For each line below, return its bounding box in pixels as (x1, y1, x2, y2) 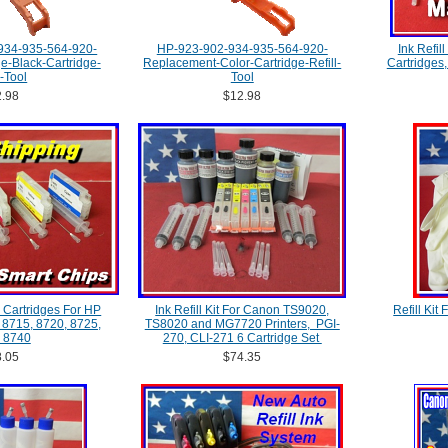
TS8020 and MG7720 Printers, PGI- (144, 317, 340, 331)
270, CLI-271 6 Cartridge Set (162, 331, 322, 345)
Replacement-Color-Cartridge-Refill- (143, 56, 342, 70)
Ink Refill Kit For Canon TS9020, (155, 303, 330, 317)
